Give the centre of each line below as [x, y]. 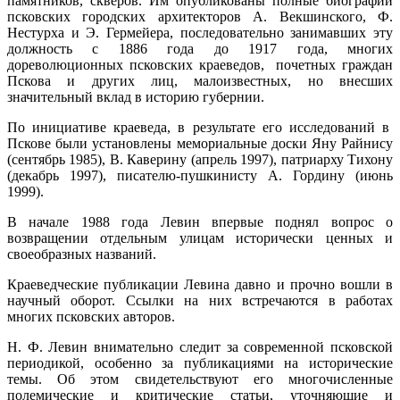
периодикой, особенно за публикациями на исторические [200, 362]
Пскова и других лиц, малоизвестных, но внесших [200, 80]
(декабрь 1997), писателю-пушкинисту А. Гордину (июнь [200, 175]
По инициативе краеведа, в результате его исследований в [200, 127]
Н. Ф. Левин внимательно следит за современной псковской [200, 346]
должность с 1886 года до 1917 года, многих [200, 48]
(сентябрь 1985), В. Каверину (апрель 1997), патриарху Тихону [200, 159]
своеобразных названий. [82, 254]
